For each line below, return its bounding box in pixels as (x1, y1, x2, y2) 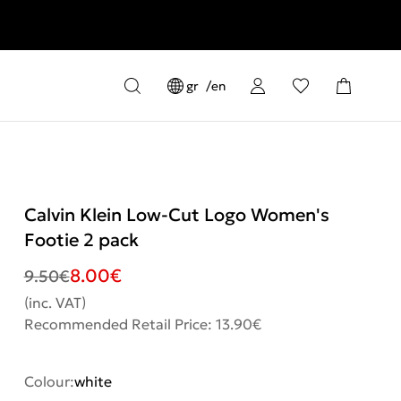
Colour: (23, 372, 74, 390)
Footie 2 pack (23, 228, 139, 252)
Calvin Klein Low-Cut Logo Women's (23, 203, 329, 226)
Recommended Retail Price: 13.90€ (23, 315, 261, 333)
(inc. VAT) (23, 294, 86, 311)
